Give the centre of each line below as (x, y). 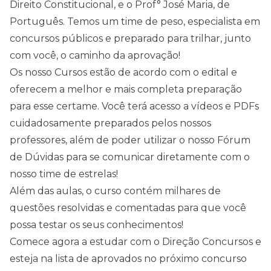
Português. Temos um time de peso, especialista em (135, 21)
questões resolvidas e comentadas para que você (128, 208)
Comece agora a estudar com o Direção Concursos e (135, 242)
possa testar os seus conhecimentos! (96, 225)
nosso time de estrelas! (64, 174)
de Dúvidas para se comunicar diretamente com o (130, 157)
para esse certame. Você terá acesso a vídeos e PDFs (134, 106)
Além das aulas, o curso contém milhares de (115, 191)
